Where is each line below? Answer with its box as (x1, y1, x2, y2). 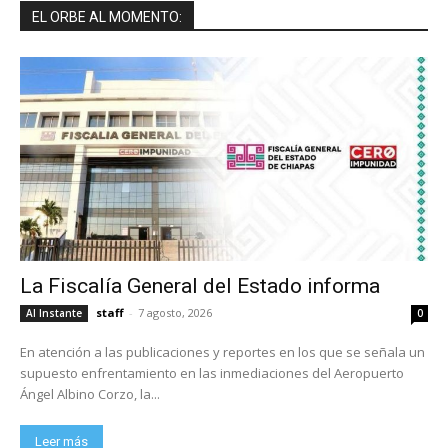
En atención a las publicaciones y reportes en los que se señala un (20, 343, 425, 362)
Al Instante (26, 306, 82, 321)
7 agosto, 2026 (138, 305, 212, 321)
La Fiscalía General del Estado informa (20, 274, 380, 299)
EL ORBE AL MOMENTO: (32, 9, 182, 26)
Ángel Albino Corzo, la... (20, 385, 160, 404)
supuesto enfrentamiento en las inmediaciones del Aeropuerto (20, 364, 404, 383)
